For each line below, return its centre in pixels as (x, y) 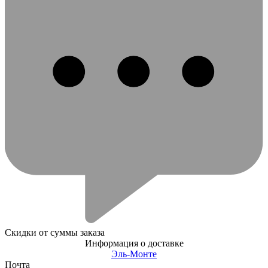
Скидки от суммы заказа (55, 233)
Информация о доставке (134, 243)
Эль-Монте (134, 254)
